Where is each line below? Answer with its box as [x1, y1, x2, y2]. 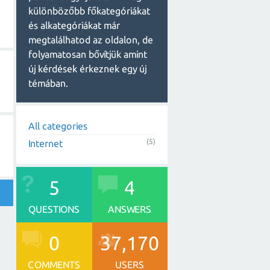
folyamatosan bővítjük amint [28, 49, 147, 60]
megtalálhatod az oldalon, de [28, 34, 153, 45]
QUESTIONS [28, 204, 80, 215]
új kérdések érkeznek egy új [28, 63, 146, 74]
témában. [28, 78, 68, 89]
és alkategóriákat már [28, 20, 120, 31]
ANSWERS [108, 204, 152, 215]
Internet [28, 138, 63, 149]
